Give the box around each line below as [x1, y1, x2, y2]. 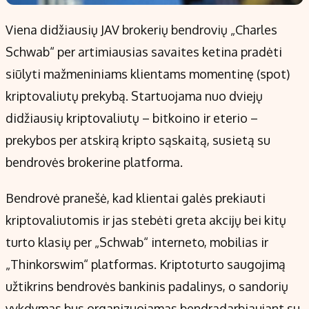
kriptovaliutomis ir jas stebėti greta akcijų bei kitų [6, 212, 286, 228]
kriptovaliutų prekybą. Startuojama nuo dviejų [6, 88, 263, 104]
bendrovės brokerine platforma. [6, 154, 183, 170]
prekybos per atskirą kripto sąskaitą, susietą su [6, 132, 270, 148]
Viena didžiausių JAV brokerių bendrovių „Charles [6, 22, 277, 38]
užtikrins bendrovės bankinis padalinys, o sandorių [6, 279, 288, 295]
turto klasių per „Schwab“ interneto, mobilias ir [6, 235, 268, 250]
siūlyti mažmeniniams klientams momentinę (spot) [6, 66, 290, 82]
